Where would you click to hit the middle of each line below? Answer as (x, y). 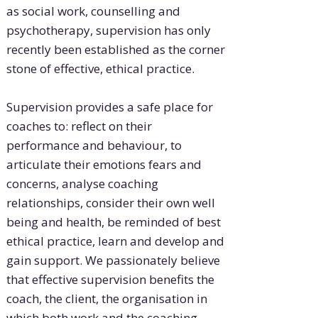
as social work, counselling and (93, 11)
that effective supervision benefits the (110, 280)
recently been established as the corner (115, 50)
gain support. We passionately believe (113, 261)
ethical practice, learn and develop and (115, 241)
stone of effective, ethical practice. (100, 69)
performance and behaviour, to (94, 146)
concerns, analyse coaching (82, 184)
